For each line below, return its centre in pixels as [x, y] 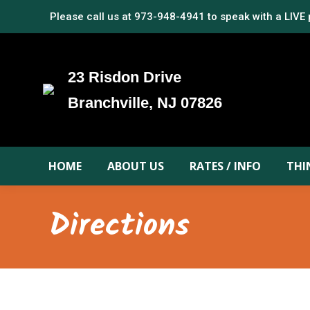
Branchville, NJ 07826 [145, 103]
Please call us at [92, 16]
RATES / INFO [225, 166]
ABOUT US [135, 166]
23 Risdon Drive [125, 77]
